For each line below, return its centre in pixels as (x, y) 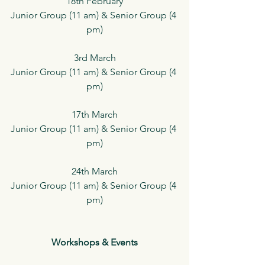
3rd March (95, 57)
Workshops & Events (95, 242)
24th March (95, 171)
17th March (95, 114)
